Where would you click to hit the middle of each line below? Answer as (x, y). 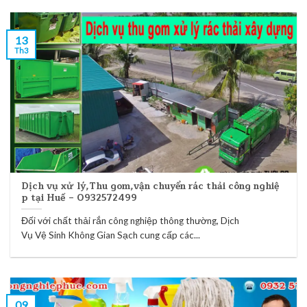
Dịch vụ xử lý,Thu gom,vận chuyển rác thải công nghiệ (150, 186)
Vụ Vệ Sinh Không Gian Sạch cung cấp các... (111, 235)
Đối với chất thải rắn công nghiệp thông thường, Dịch (131, 221)
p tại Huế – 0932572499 (79, 197)
